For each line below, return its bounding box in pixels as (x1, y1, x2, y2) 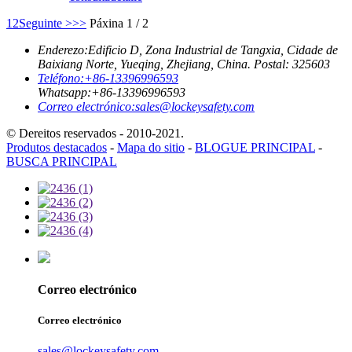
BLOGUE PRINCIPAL (195, 140, 315, 154)
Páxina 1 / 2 (90, 16, 148, 30)
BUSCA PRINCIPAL (6, 154, 117, 168)
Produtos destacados (6, 140, 107, 154)
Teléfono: (38, 71, 84, 85)
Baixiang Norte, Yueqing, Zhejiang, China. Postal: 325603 (38, 57, 330, 71)
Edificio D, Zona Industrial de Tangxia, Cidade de (88, 42, 338, 57)
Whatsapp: (38, 85, 91, 99)
